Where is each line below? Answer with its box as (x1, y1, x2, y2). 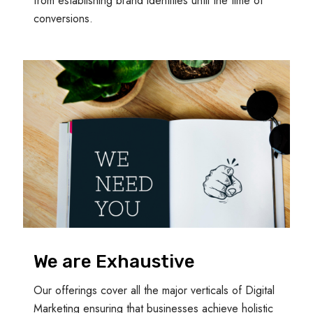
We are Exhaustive (34, 250, 195, 272)
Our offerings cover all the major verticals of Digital (34, 282, 275, 298)
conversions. (34, 10, 93, 27)
